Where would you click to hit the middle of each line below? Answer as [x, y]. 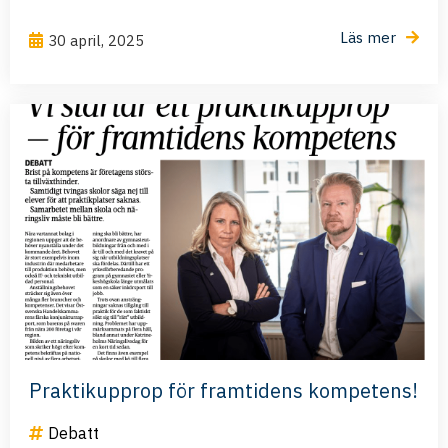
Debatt [73, 433]
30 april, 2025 [96, 41]
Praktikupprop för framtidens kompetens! [223, 391]
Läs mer [368, 38]
